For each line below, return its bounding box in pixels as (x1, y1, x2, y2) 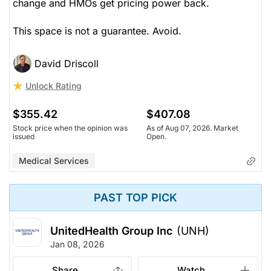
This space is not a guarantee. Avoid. (13, 24, 181, 37)
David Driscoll (34, 57, 99, 70)
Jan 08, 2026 (50, 238, 105, 249)
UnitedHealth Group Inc (50, 224, 172, 237)
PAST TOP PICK (94, 191, 177, 204)
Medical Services (19, 155, 89, 166)
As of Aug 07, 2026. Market (146, 123, 238, 132)
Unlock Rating (25, 80, 82, 91)
